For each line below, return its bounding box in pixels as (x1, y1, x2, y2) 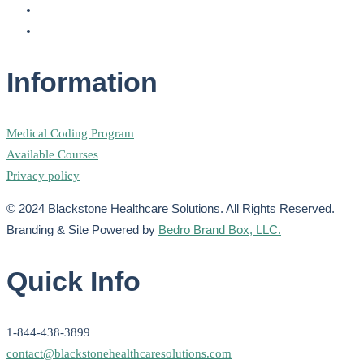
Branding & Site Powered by (6, 222, 158, 236)
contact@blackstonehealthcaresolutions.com (6, 347, 232, 361)
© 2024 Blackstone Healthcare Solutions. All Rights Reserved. (6, 201, 335, 215)
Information (6, 66, 158, 97)
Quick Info (6, 266, 141, 297)
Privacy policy (6, 168, 80, 182)
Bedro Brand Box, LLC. (158, 222, 281, 236)
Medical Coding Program (6, 126, 134, 140)
